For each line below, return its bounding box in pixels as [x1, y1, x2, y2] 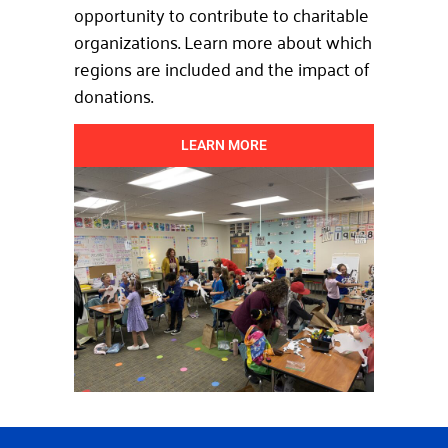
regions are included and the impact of [74, 52, 370, 85]
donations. [74, 79, 157, 112]
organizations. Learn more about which [74, 25, 372, 58]
